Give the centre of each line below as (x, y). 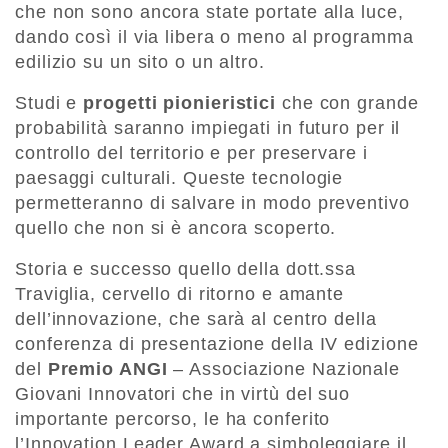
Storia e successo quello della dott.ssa (186, 268)
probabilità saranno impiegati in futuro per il (208, 127)
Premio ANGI (107, 368)
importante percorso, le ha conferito (173, 418)
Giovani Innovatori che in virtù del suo (183, 393)
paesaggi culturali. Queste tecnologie (179, 177)
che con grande (347, 102)
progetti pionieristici (180, 102)
